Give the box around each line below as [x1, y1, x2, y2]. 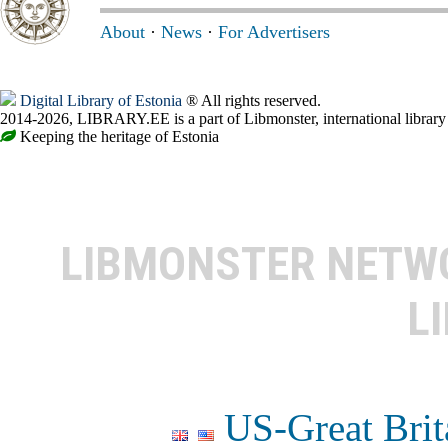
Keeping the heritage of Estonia [16, 128, 219, 146]
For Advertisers [218, 22, 330, 43]
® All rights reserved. [182, 92, 321, 110]
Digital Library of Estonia [20, 92, 182, 110]
